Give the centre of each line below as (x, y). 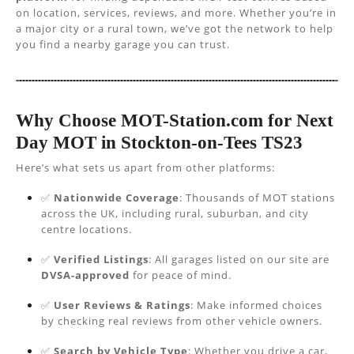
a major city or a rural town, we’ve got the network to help (175, 28)
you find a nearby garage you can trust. (123, 44)
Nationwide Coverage (117, 198)
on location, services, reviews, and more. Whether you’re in (176, 13)
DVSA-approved (85, 275)
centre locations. (87, 229)
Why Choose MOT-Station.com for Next (175, 120)
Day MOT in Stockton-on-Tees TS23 (159, 142)
